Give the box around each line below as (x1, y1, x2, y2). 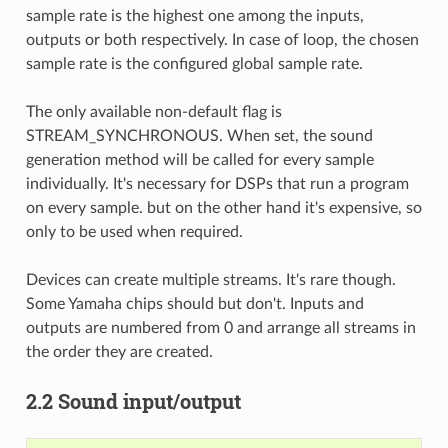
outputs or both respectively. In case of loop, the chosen (25, 31, 419, 48)
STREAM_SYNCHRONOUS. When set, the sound (25, 127, 373, 144)
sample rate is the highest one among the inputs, (25, 7, 364, 24)
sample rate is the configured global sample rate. (25, 55, 363, 72)
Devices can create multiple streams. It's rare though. (25, 271, 396, 288)
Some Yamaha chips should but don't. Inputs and (25, 295, 364, 312)
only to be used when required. (25, 223, 243, 240)
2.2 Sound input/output (25, 387, 241, 414)
